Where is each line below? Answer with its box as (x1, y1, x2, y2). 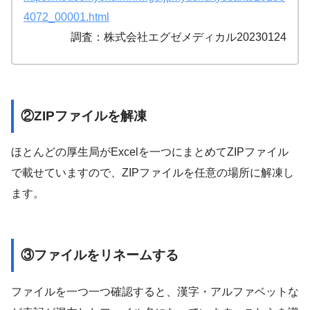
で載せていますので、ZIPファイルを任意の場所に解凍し (11, 167, 294, 179)
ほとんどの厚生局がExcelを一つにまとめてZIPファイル (11, 146, 289, 158)
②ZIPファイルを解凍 (21, 108, 147, 123)
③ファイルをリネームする (21, 248, 179, 263)
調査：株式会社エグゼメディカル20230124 (71, 30, 286, 43)
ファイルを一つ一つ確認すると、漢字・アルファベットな (11, 285, 299, 298)
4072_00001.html (24, 10, 109, 23)
